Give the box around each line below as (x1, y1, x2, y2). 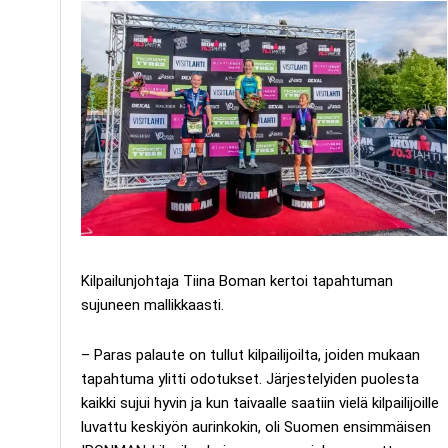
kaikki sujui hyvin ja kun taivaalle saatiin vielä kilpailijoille (81, 393, 439, 412)
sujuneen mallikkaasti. (81, 295, 224, 314)
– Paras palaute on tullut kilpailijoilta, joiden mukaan (81, 345, 420, 364)
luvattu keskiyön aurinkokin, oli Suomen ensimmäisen (81, 417, 431, 436)
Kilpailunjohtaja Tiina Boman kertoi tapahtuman (81, 271, 393, 290)
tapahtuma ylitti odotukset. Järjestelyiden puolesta (81, 369, 419, 388)
